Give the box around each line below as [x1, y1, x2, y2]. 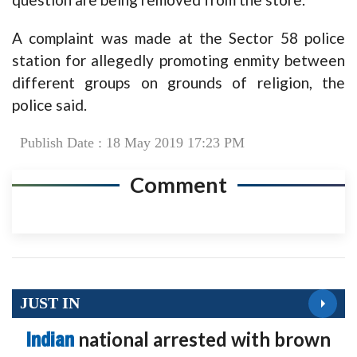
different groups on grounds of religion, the [12, 73, 345, 92]
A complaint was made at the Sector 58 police [12, 28, 345, 47]
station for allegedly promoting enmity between [12, 50, 345, 69]
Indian [26, 326, 78, 352]
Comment [130, 171, 227, 198]
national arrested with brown [78, 327, 331, 351]
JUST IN [20, 294, 80, 312]
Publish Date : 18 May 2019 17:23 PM [20, 134, 245, 151]
